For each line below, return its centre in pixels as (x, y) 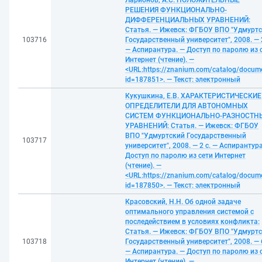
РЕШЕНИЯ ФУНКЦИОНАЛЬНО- (176, 10)
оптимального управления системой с (189, 212)
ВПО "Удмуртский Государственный (186, 136)
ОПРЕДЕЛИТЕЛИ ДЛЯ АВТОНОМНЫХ (187, 106)
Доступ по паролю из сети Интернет (185, 156)
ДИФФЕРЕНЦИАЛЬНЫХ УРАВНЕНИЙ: (188, 20)
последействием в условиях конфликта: (192, 222)
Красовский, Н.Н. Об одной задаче (183, 202)
